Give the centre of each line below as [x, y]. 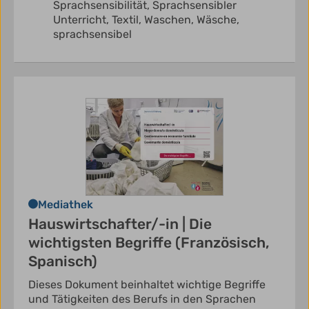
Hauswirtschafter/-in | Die [120, 224]
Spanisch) [63, 261]
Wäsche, [218, 20]
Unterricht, [82, 20]
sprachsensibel [92, 34]
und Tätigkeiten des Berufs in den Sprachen [142, 299]
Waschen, [170, 20]
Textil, [128, 20]
